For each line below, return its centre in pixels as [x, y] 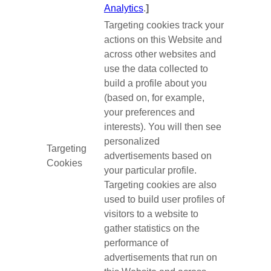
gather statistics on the [152, 228]
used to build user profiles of [164, 199]
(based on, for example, [154, 98]
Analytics [123, 8]
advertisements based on [158, 156]
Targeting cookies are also [160, 185]
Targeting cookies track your [164, 25]
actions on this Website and [163, 40]
